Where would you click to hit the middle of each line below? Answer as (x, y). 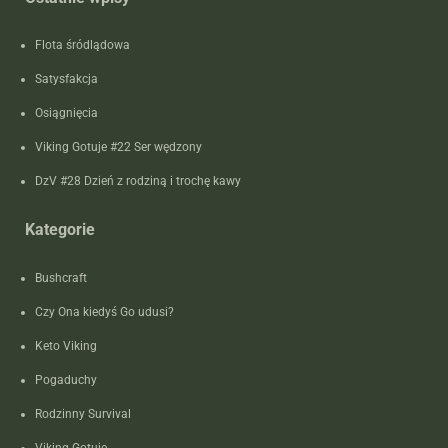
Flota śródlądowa (82, 45)
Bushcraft (61, 277)
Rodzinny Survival (83, 413)
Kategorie (60, 229)
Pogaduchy (66, 379)
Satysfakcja (66, 79)
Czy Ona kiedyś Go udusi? (104, 311)
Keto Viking (66, 345)
